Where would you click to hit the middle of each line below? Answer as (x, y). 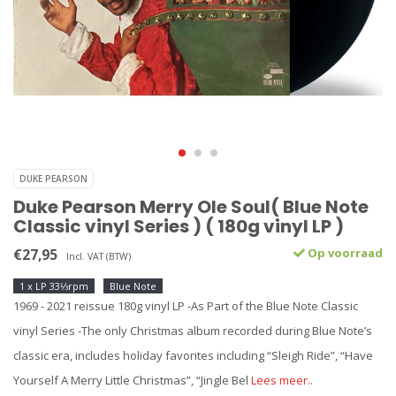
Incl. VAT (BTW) (99, 256)
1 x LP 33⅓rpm (54, 286)
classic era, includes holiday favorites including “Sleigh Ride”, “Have (193, 355)
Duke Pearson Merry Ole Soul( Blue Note (191, 207)
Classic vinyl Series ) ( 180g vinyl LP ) (179, 226)
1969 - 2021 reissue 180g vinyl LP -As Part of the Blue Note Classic (186, 306)
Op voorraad (344, 253)
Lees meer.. (282, 380)
